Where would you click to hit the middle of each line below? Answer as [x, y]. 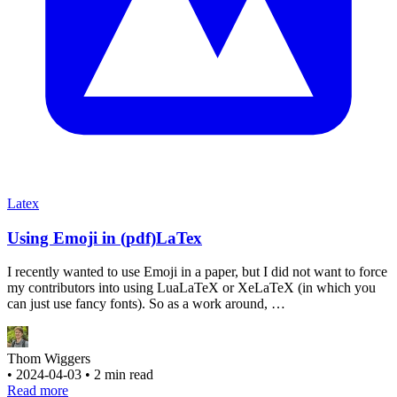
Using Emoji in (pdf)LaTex [105, 237]
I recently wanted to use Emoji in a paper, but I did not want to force [197, 272]
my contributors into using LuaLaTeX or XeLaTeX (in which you [191, 288]
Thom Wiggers [49, 359]
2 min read [124, 375]
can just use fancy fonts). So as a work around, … [146, 304]
